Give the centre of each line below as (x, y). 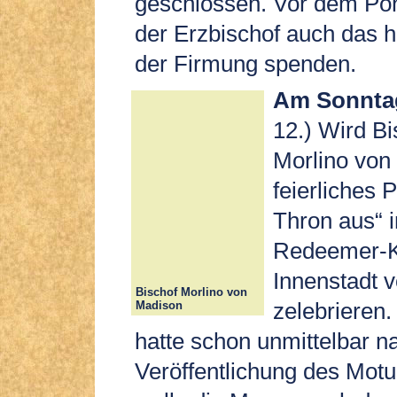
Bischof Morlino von (191, 292)
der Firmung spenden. (245, 64)
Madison (159, 305)
